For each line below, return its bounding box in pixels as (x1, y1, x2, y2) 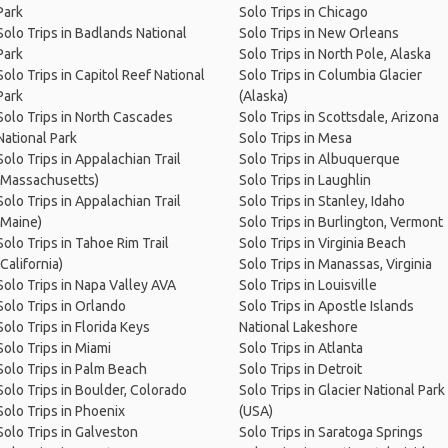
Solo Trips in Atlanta (238, 340, 363, 357)
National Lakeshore (238, 319, 358, 336)
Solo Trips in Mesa (238, 130, 352, 147)
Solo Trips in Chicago (238, 4, 368, 21)
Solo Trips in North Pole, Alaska (238, 46, 431, 63)
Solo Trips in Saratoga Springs (238, 424, 423, 441)
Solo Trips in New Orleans (238, 25, 399, 42)
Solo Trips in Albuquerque (238, 151, 400, 168)
